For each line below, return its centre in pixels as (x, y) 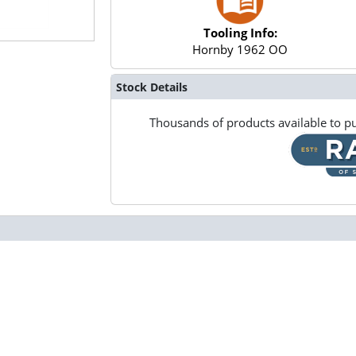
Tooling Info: (240, 33)
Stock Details (151, 87)
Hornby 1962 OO (240, 50)
